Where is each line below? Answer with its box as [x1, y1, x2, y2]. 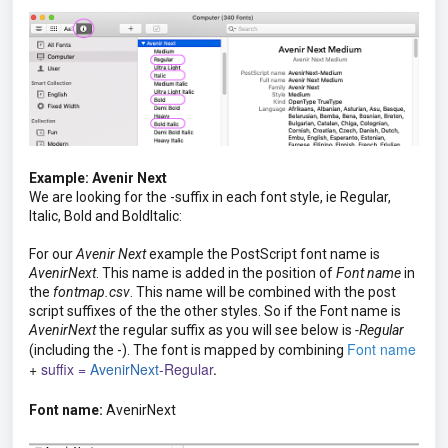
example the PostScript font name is [146, 245, 380, 262]
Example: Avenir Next [29, 169, 167, 186]
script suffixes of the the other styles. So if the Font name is [29, 302, 401, 319]
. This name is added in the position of [96, 264, 336, 281]
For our [29, 245, 76, 262]
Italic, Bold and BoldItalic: [29, 207, 182, 224]
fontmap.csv [53, 283, 130, 300]
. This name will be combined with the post [130, 283, 396, 300]
